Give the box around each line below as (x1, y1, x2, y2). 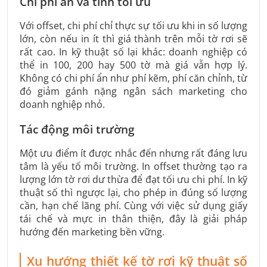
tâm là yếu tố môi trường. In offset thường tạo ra (20, 160, 247, 173)
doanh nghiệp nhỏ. (20, 97, 105, 111)
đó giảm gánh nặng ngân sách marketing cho (20, 84, 247, 98)
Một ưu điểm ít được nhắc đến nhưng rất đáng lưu (20, 147, 247, 160)
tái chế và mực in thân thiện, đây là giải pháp (20, 212, 247, 226)
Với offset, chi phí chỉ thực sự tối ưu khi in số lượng (20, 18, 247, 32)
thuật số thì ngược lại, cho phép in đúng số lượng (20, 186, 247, 200)
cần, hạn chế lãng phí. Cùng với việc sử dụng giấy (20, 199, 247, 213)
